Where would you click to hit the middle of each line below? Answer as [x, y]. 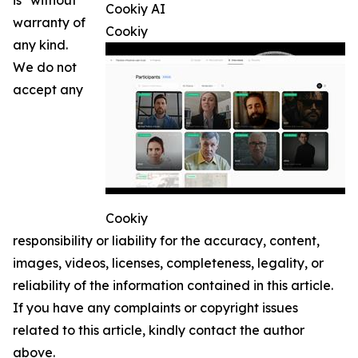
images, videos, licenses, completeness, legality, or [168, 263]
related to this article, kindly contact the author [159, 330]
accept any [48, 90]
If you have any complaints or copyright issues [155, 308]
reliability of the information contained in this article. [173, 286]
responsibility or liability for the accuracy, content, [166, 241]
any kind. [40, 45]
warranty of [49, 23]
